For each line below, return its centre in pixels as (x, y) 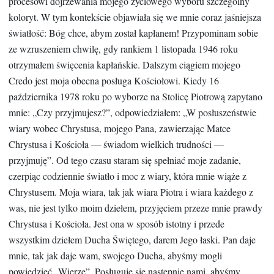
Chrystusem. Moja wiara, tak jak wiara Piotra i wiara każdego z (131, 192)
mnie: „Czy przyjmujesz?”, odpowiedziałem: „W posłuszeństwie (132, 113)
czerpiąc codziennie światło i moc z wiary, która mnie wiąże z (128, 176)
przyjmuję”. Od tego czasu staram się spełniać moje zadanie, (125, 160)
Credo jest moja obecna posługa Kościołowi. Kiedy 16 (114, 81)
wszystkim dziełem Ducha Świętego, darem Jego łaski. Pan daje (132, 240)
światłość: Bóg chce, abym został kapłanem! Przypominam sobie (133, 33)
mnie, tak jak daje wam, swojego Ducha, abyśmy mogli (115, 256)
